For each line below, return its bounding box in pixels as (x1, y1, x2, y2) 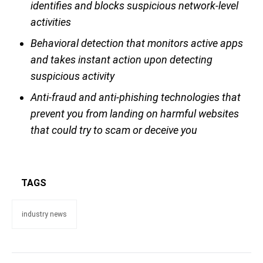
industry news (22, 210, 67, 219)
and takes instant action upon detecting (31, 53, 213, 66)
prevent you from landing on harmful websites (31, 107, 239, 120)
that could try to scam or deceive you (31, 124, 197, 137)
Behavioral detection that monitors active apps (31, 37, 243, 50)
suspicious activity (31, 70, 114, 83)
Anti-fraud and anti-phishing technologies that (31, 91, 241, 104)
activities (31, 16, 71, 29)
